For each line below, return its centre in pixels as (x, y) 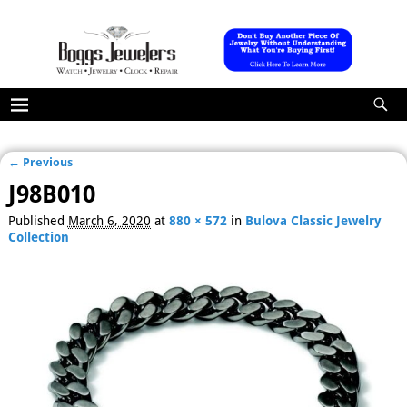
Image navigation (80, 179)
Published (38, 221)
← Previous (40, 162)
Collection (38, 238)
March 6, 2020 (109, 221)
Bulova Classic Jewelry (313, 221)
